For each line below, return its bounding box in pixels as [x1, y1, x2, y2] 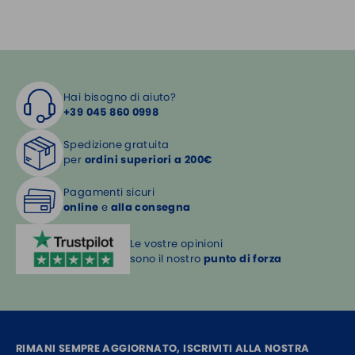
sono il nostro [130, 250, 204, 266]
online [63, 200, 99, 216]
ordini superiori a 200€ [84, 152, 212, 168]
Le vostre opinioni [130, 235, 223, 251]
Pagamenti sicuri [63, 185, 155, 200]
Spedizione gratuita [63, 137, 170, 153]
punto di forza [203, 250, 282, 266]
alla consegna [110, 200, 191, 216]
